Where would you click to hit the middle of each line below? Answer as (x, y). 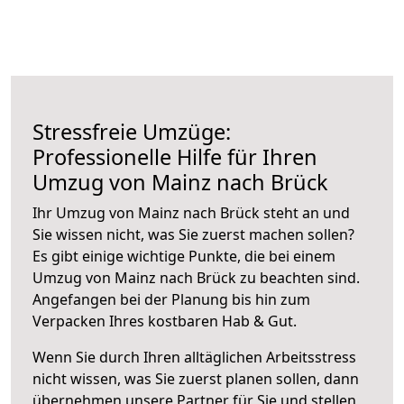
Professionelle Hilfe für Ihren (175, 156)
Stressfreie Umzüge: (132, 131)
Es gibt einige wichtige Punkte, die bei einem (184, 256)
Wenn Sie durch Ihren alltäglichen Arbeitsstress (194, 357)
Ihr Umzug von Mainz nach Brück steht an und (191, 212)
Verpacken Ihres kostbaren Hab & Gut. (165, 321)
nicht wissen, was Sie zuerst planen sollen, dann (196, 378)
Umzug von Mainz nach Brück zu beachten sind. (196, 277)
